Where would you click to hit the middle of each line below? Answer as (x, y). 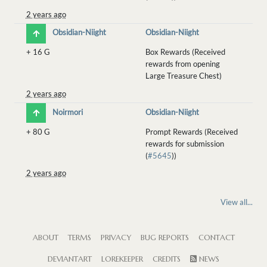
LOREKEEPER (122, 259)
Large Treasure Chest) (183, 76)
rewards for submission (184, 143)
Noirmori (67, 112)
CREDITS (167, 259)
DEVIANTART (70, 259)
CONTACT (216, 238)
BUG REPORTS (164, 238)
